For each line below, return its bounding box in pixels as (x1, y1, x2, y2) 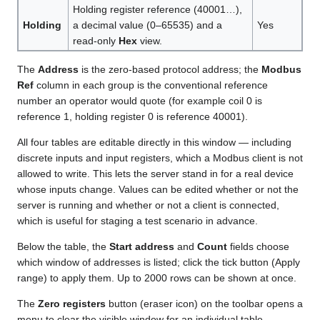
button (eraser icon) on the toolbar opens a (106, 298, 303, 310)
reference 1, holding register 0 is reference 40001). (17, 111, 248, 123)
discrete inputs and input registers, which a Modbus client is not (17, 152, 303, 164)
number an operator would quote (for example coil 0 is (17, 95, 262, 107)
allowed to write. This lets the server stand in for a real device (17, 168, 294, 180)
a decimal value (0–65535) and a (72, 19, 222, 31)
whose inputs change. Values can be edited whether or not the (17, 184, 299, 196)
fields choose (227, 241, 289, 253)
